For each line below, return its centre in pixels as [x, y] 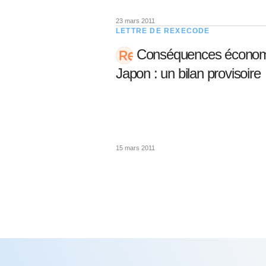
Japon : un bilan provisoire [188, 74]
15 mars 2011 [135, 148]
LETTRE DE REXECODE [163, 31]
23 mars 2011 [135, 21]
